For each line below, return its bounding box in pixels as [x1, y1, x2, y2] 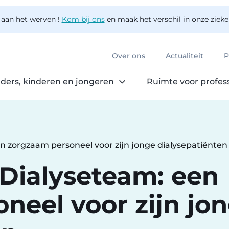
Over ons [112, 53, 145, 60]
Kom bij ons [61, 15, 105, 24]
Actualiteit [166, 53, 203, 60]
